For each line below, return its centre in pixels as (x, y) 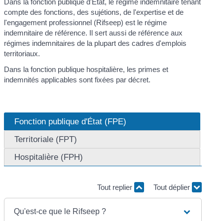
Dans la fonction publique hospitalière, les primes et (86, 69)
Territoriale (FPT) (46, 139)
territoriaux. (22, 54)
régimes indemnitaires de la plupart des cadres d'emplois (95, 43)
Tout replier (115, 187)
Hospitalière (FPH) (49, 157)
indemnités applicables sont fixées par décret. (77, 79)
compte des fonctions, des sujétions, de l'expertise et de (94, 12)
